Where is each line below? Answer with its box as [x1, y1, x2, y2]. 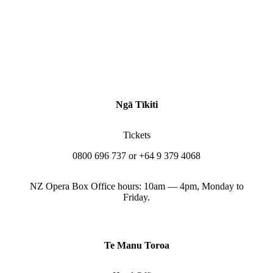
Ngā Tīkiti [115, 99, 158, 110]
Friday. [123, 191, 150, 202]
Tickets [122, 129, 151, 140]
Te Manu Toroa [104, 239, 169, 250]
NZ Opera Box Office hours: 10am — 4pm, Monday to [29, 180, 244, 191]
